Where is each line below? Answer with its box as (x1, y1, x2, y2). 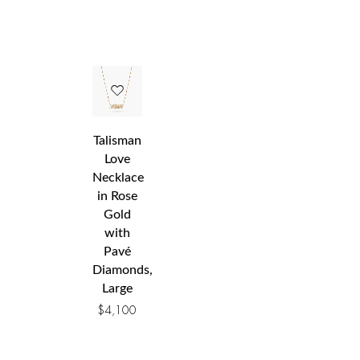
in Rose (96, 189, 137, 202)
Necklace (92, 170, 144, 184)
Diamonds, (92, 263, 153, 276)
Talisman (92, 133, 141, 147)
